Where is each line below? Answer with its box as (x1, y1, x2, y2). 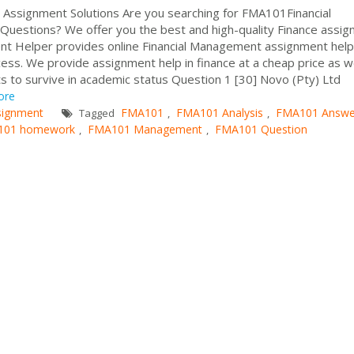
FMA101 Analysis (176, 104, 263, 120)
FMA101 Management (88, 121, 202, 137)
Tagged (77, 105, 117, 120)
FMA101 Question (215, 121, 307, 137)
